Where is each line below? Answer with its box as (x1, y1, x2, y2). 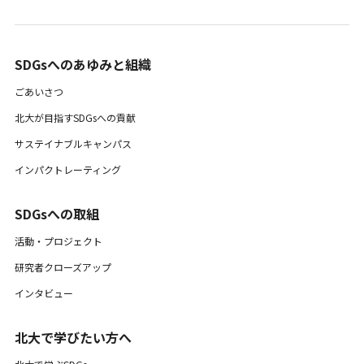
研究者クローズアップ (14, 259, 111, 274)
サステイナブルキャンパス (14, 136, 132, 150)
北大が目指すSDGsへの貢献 (14, 110, 136, 124)
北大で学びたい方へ (14, 327, 132, 347)
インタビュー (14, 285, 73, 300)
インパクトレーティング (14, 162, 121, 176)
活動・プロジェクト (14, 233, 102, 248)
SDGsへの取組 (14, 203, 99, 223)
